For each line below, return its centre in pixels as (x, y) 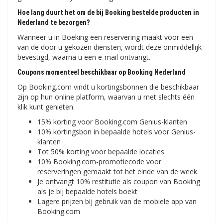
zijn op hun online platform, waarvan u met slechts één (106, 97)
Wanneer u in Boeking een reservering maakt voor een (105, 37)
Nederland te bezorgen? (54, 23)
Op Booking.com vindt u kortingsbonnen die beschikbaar (108, 87)
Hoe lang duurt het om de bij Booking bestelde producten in (108, 13)
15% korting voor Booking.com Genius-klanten (112, 122)
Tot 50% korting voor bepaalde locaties (101, 152)
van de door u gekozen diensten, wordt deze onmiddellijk (110, 47)
